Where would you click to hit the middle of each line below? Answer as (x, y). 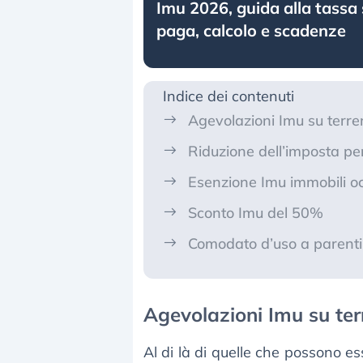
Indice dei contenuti (228, 96)
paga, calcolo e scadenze (251, 31)
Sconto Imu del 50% (256, 213)
